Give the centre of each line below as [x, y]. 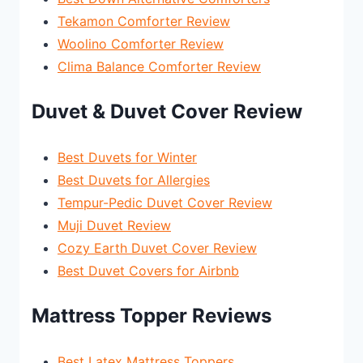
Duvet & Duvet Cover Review [167, 111]
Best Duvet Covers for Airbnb [148, 270]
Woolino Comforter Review [141, 43]
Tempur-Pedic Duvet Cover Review [165, 202]
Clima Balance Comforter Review [159, 66]
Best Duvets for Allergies [134, 179]
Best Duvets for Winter [127, 157]
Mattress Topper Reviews [152, 315]
